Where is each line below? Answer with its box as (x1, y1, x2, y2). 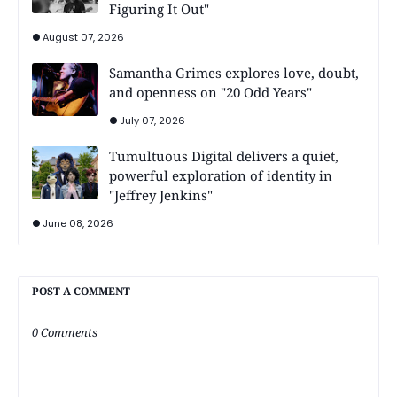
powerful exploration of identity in (109, 166, 332, 184)
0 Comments (32, 323, 97, 340)
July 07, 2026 (120, 113, 185, 128)
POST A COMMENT (32, 283, 130, 299)
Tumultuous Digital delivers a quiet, (109, 146, 339, 165)
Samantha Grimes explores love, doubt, (109, 63, 359, 82)
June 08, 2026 (43, 215, 113, 230)
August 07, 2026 (43, 29, 124, 44)
